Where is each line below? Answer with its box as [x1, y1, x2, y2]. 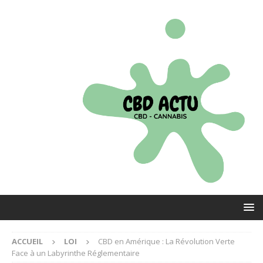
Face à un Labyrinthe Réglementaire [12, 247, 140, 258]
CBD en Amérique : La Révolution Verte [98, 235, 235, 247]
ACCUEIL [12, 235, 43, 247]
